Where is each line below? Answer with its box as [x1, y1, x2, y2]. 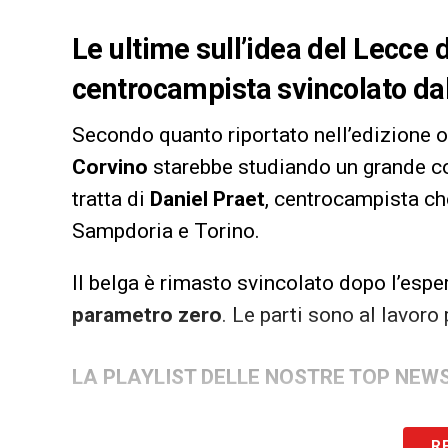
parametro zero [72, 302, 222, 327]
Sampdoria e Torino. [72, 218, 260, 243]
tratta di [72, 186, 150, 211]
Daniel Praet [150, 186, 265, 211]
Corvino [72, 154, 148, 179]
